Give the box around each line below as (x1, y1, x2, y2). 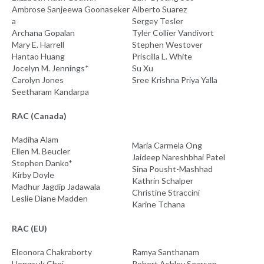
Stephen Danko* (12, 158, 72, 169)
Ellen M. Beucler (12, 146, 70, 157)
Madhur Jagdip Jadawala (12, 181, 100, 192)
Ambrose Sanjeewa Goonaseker (12, 4, 130, 15)
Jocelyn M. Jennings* (12, 63, 89, 74)
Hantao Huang (12, 51, 65, 62)
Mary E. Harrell (12, 39, 64, 50)
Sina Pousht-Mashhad (132, 164, 213, 174)
